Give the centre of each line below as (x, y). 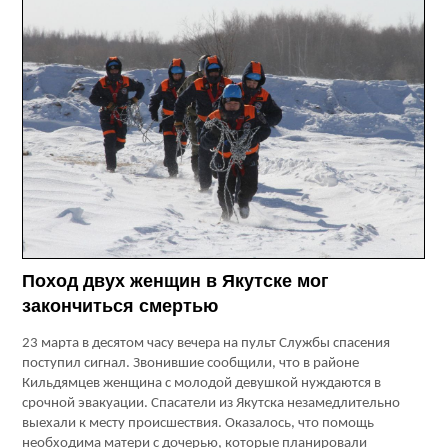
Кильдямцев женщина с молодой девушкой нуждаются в (202, 384)
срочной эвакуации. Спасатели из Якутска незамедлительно (211, 404)
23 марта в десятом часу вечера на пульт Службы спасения (206, 344)
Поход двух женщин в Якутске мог (176, 281)
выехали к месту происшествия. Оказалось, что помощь (198, 424)
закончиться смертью (120, 306)
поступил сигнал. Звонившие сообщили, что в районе (191, 364)
